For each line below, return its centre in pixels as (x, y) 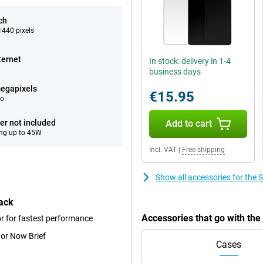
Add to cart (188, 124)
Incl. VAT (163, 150)
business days (175, 72)
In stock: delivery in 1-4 (190, 61)
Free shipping (203, 150)
